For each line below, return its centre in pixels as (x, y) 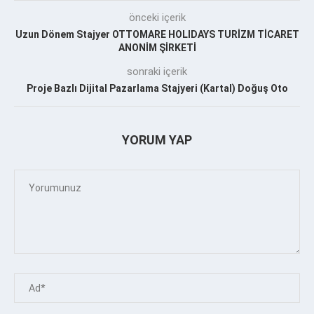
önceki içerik (157, 17)
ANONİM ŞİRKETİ (157, 47)
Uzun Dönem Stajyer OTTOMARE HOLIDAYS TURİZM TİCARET (157, 34)
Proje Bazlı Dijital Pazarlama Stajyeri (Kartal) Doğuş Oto (157, 88)
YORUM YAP (157, 139)
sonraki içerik (157, 71)
